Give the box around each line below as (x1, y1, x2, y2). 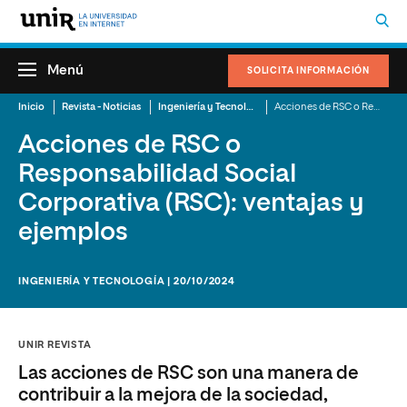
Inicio (18, 102, 45, 112)
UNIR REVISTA (18, 340, 92, 350)
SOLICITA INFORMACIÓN (247, 66, 370, 75)
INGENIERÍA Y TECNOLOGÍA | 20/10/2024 (18, 276, 235, 286)
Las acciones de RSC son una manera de (18, 364, 359, 382)
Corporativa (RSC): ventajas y (18, 191, 364, 216)
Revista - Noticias (62, 102, 141, 112)
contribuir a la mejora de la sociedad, (18, 386, 328, 404)
